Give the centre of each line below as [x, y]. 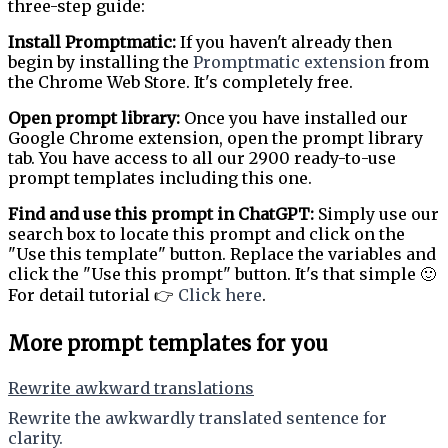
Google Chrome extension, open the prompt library [215, 138]
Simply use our [376, 214]
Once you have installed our [294, 118]
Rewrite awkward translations [131, 388]
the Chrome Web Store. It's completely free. [180, 82]
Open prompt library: [94, 118]
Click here [220, 295]
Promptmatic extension [289, 62]
